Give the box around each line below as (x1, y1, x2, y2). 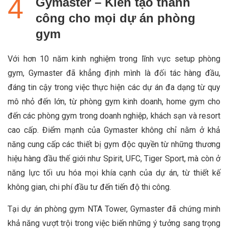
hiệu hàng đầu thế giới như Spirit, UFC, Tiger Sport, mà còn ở (8, 153, 220, 163)
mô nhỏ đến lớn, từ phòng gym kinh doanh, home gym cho (8, 96, 220, 106)
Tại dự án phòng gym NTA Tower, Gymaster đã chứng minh (8, 204, 220, 214)
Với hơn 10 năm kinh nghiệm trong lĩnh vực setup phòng (8, 53, 220, 64)
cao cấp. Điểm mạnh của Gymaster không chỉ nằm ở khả (8, 125, 220, 135)
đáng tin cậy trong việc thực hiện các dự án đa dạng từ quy (8, 82, 220, 92)
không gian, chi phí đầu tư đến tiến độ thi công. (8, 182, 171, 192)
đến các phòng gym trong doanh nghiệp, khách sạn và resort (8, 110, 220, 121)
